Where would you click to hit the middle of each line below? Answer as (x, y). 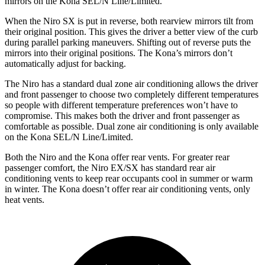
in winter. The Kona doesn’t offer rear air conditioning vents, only (127, 189)
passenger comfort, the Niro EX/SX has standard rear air (110, 168)
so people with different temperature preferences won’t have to (121, 105)
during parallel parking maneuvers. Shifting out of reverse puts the (128, 42)
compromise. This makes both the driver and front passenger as (122, 116)
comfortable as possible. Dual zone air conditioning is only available (132, 126)
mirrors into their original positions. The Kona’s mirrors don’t (119, 53)
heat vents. (25, 200)
